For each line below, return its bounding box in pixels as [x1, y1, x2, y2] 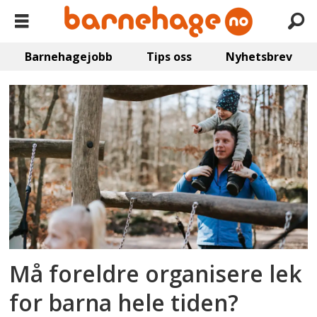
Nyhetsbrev [225, 49, 292, 64]
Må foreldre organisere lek [9, 258, 303, 289]
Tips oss [146, 49, 192, 64]
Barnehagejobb [25, 49, 113, 64]
